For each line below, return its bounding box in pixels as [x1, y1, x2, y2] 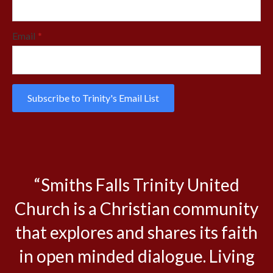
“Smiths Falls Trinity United [34, 174, 239, 196]
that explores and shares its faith [15, 222, 258, 243]
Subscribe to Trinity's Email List [27, 92, 159, 104]
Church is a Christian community [15, 198, 258, 219]
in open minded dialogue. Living [18, 246, 255, 267]
